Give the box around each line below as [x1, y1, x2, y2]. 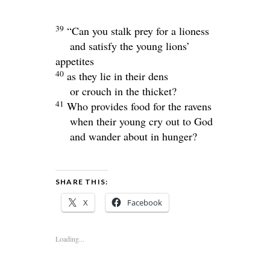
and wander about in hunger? [70, 129, 197, 144]
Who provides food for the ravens [67, 99, 212, 114]
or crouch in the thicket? [70, 84, 177, 99]
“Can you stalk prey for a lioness [67, 24, 209, 39]
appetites [55, 54, 94, 69]
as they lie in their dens [67, 69, 168, 84]
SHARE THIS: [55, 177, 108, 187]
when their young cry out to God [70, 114, 213, 129]
